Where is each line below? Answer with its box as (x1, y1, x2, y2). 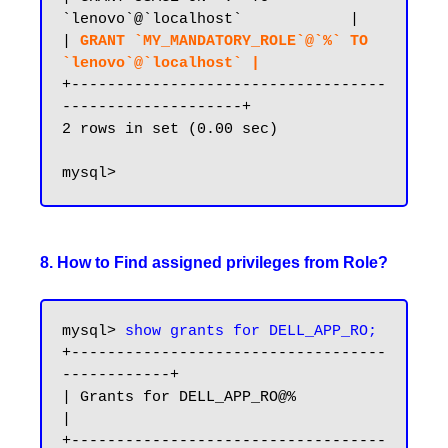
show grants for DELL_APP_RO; (125, 323, 377, 340)
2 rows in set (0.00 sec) (62, 121, 278, 138)
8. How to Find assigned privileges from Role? (40, 254, 388, 271)
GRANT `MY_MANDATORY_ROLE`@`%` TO (80, 33, 368, 50)
